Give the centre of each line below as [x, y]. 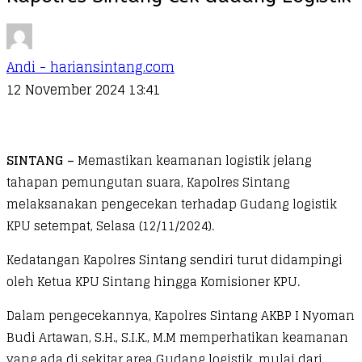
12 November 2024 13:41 [83, 89]
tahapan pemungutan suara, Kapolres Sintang [148, 182]
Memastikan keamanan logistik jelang [195, 160]
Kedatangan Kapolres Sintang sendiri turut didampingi [175, 259]
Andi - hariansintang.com [90, 67]
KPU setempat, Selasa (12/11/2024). [110, 225]
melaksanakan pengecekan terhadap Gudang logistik [172, 204]
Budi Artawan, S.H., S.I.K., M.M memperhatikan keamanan [177, 337]
